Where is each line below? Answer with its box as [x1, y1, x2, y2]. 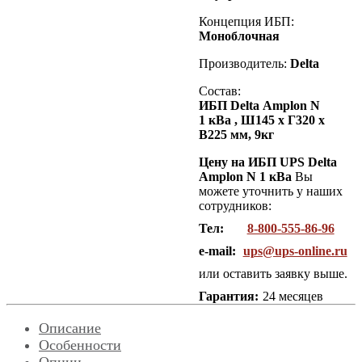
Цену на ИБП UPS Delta [198, 154, 337, 169]
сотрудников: [198, 198, 271, 213]
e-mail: [198, 243, 239, 258]
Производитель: [198, 56, 290, 70]
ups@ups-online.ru [242, 243, 347, 258]
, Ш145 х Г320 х [234, 112, 325, 127]
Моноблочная [198, 28, 280, 43]
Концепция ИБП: [198, 14, 294, 28]
